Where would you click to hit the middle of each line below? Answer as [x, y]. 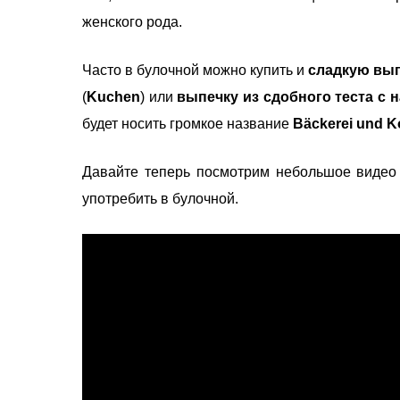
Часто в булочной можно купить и [195, 70]
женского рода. [134, 21]
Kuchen [113, 96]
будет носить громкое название [187, 123]
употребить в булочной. [162, 198]
